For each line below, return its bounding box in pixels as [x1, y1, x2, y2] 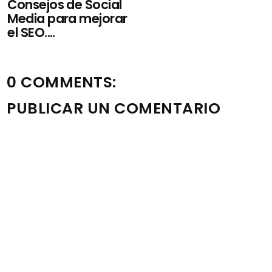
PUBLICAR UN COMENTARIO [7, 97, 221, 119]
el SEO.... [7, 23, 55, 41]
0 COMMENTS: [7, 71, 117, 93]
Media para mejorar [7, 9, 127, 27]
